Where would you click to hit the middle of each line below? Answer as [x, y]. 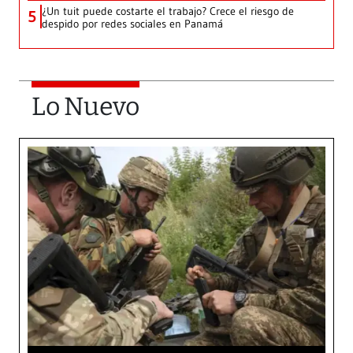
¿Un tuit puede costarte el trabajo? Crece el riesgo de [168, 11]
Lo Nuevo [85, 107]
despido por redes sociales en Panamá [132, 24]
